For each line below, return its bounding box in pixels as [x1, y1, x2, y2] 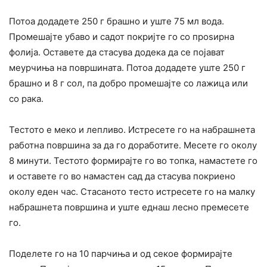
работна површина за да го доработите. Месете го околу [9, 139, 257, 151]
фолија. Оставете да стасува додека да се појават [9, 46, 225, 58]
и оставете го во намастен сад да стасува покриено [9, 170, 235, 182]
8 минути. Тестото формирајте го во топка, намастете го [9, 154, 257, 166]
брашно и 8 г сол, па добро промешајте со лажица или [9, 77, 248, 89]
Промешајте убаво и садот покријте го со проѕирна [9, 30, 234, 42]
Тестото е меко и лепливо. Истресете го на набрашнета [9, 123, 255, 135]
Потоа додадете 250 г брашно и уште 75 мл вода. [9, 15, 224, 27]
